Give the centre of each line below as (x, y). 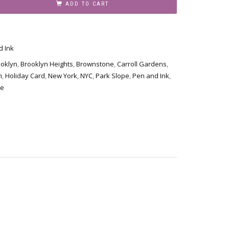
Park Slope (112, 75)
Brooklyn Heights (47, 64)
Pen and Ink (151, 75)
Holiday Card (25, 75)
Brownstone (95, 64)
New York (63, 75)
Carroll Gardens (142, 64)
